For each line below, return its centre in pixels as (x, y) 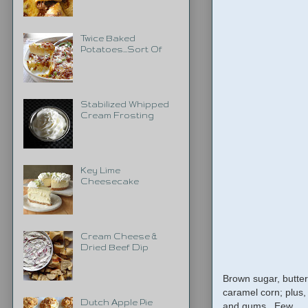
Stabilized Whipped (124, 104)
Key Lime (100, 170)
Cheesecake (109, 181)
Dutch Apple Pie (116, 302)
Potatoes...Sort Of (121, 49)
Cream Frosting (117, 115)
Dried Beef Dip (114, 247)
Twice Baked (108, 38)
